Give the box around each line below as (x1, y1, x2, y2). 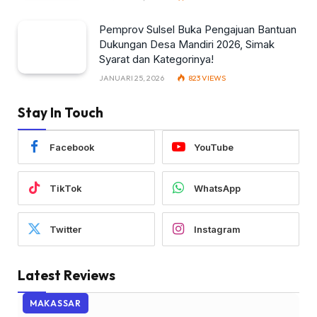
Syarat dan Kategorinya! (99, 52, 214, 66)
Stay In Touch (18, 104, 103, 121)
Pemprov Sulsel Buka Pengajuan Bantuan (99, 23, 296, 36)
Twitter (50, 223, 81, 235)
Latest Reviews (18, 267, 115, 284)
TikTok (50, 182, 82, 194)
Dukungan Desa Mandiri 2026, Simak (99, 38, 275, 51)
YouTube (194, 141, 234, 153)
